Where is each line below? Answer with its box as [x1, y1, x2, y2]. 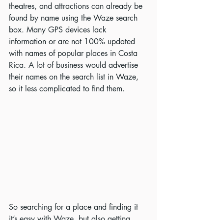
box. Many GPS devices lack [9, 25, 109, 35]
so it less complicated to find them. [9, 83, 125, 94]
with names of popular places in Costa [9, 48, 140, 58]
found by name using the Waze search [9, 13, 140, 23]
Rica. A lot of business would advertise [9, 60, 140, 70]
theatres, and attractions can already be [9, 1, 145, 11]
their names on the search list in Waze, [9, 72, 141, 82]
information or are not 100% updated [9, 36, 137, 47]
